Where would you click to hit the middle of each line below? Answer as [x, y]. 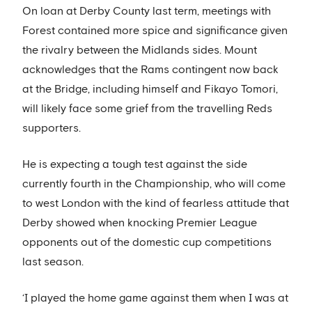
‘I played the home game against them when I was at [155, 298]
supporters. [52, 128]
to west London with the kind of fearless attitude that [156, 204]
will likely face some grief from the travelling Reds [147, 109]
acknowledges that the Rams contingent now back [150, 70]
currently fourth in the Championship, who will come [154, 184]
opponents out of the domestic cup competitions [147, 243]
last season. [53, 262]
